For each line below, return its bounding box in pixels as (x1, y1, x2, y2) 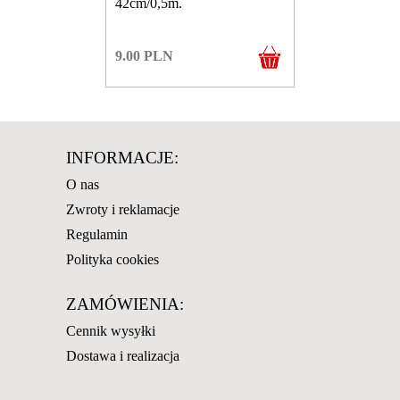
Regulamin (66, 226, 128, 242)
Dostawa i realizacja (66, 347, 179, 363)
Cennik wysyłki (66, 322, 155, 338)
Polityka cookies (66, 251, 159, 267)
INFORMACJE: (66, 147, 179, 167)
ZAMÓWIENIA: (66, 294, 184, 313)
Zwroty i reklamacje (66, 201, 179, 217)
